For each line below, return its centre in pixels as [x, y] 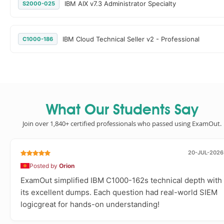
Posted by [44, 166]
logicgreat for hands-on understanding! [90, 204]
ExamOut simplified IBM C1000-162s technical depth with [121, 180]
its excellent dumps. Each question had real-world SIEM [119, 192]
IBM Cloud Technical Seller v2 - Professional [131, 39]
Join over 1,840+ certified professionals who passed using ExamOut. [122, 123]
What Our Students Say [122, 111]
